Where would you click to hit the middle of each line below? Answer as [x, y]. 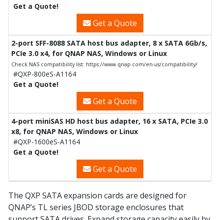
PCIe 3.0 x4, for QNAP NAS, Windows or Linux [89, 54]
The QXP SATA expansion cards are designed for [97, 196]
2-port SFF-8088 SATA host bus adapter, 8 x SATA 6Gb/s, [109, 43]
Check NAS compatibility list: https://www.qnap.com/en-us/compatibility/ [104, 65]
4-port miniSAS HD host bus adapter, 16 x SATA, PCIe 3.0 [110, 121]
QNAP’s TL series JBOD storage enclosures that [96, 207]
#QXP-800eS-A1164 [45, 74]
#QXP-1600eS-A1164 [47, 142]
